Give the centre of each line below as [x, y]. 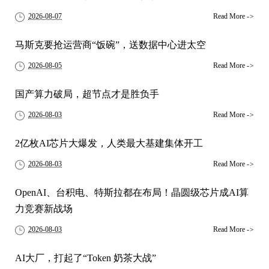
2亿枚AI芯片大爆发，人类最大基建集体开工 [109, 143]
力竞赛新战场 [44, 209]
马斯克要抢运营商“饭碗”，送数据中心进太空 [110, 45]
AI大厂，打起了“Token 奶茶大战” [86, 258]
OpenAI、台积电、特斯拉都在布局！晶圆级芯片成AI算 [132, 192]
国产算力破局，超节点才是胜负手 [87, 94]
